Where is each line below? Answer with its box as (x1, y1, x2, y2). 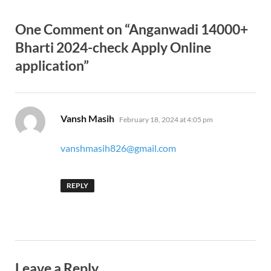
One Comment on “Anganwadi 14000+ (15, 21, 248, 38)
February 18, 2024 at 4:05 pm (119, 115, 213, 125)
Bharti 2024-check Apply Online (15, 39, 211, 56)
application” (15, 57, 89, 74)
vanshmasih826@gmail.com (60, 142, 176, 154)
